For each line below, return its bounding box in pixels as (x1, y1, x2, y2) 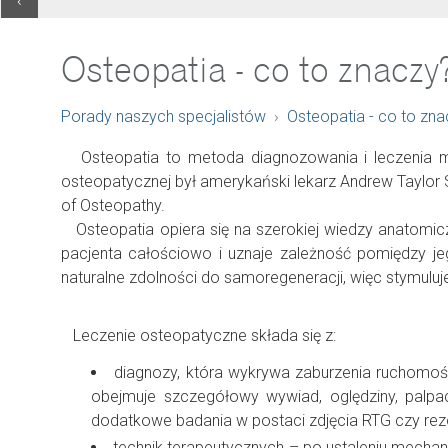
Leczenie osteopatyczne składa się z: (61, 326, 336, 345)
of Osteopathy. (61, 196, 165, 215)
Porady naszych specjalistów (61, 107, 266, 126)
